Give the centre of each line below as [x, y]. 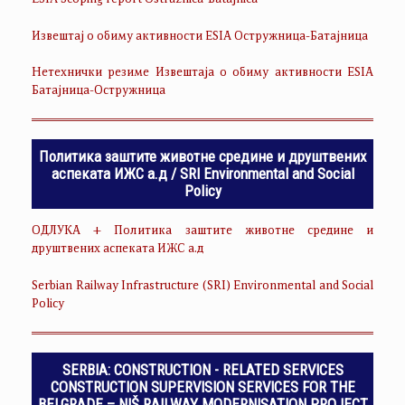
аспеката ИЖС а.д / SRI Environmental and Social [202, 174]
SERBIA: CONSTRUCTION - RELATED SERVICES [202, 369]
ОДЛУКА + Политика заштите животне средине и [202, 232]
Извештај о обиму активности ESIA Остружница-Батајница [200, 37]
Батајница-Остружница [99, 92]
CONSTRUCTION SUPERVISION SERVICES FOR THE [202, 386]
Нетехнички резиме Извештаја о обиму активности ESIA [202, 74]
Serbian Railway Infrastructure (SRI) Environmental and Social [202, 286]
